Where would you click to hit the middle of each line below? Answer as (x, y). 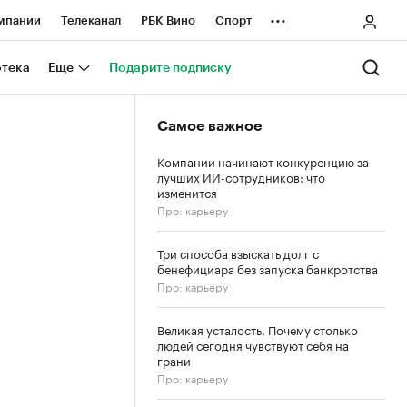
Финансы (136, 143)
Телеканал (91, 20)
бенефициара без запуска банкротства (268, 268)
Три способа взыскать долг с (238, 253)
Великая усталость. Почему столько (258, 329)
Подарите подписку (170, 68)
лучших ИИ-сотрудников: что (241, 176)
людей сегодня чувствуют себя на (253, 344)
